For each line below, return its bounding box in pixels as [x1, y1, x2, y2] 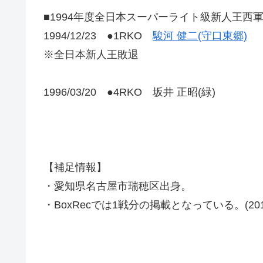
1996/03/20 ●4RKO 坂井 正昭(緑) [43, 86, 215, 99]
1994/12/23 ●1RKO [43, 30, 153, 42]
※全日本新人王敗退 [43, 49, 139, 61]
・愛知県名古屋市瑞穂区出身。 [43, 180, 191, 193]
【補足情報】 [43, 161, 107, 174]
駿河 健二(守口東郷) [153, 30, 247, 42]
